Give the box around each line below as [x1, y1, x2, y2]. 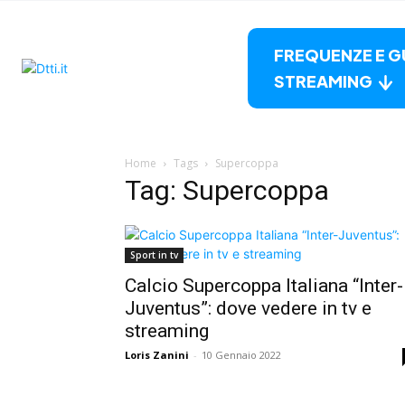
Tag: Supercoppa [125, 174, 329, 206]
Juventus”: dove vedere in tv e [125, 297, 372, 319]
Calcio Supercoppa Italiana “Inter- [125, 274, 403, 297]
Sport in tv [130, 248, 178, 261]
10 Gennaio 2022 [202, 347, 281, 362]
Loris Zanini [125, 347, 189, 362]
